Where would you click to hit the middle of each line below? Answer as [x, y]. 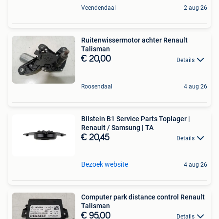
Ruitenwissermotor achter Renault [134, 40]
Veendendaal [99, 8]
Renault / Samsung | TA [149, 127]
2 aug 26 [196, 8]
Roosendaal [97, 86]
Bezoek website [105, 164]
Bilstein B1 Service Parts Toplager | [136, 119]
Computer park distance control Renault [143, 197]
